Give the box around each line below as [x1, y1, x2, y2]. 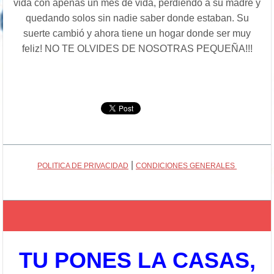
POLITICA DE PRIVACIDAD [37, 161, 128, 171]
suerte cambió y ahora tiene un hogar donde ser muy [23, 28, 251, 39]
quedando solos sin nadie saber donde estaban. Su [25, 13, 249, 24]
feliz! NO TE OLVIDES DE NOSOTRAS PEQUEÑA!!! [21, 43, 253, 54]
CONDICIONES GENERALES [136, 161, 237, 171]
